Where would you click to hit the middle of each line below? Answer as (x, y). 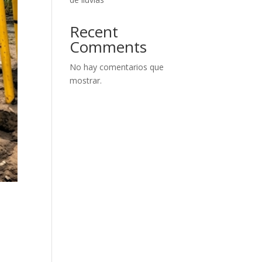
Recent (94, 32)
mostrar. (86, 80)
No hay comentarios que (117, 67)
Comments (108, 47)
